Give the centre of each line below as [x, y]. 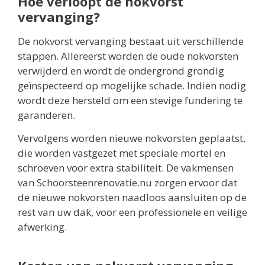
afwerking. [42, 227]
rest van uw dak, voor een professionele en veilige [132, 212]
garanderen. [46, 115]
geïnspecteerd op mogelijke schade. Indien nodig [132, 85]
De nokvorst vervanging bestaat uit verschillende [131, 41]
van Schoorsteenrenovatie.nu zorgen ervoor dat [127, 182]
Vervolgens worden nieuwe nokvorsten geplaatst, [132, 138]
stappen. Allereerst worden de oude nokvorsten [128, 56]
